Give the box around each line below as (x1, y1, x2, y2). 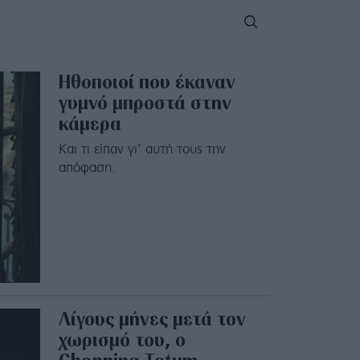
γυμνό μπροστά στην (58, 90, 231, 115)
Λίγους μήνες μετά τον (58, 306, 246, 332)
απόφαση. (58, 162, 116, 175)
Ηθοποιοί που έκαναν (58, 69, 235, 94)
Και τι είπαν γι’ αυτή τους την (58, 143, 226, 157)
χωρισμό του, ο (58, 327, 186, 353)
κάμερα (58, 111, 121, 136)
